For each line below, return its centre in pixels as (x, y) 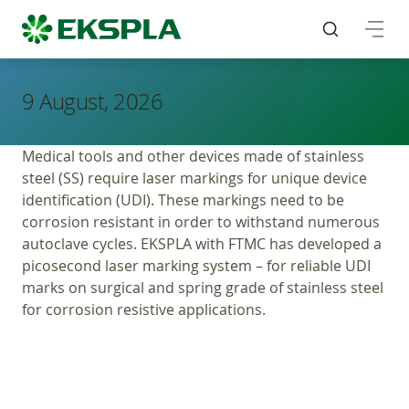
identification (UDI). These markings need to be (183, 200)
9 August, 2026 (93, 101)
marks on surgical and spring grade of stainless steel (203, 288)
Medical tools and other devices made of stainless (193, 156)
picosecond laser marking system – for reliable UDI (196, 266)
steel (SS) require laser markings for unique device (194, 178)
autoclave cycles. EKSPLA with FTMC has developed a (202, 244)
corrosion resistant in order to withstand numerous (201, 222)
